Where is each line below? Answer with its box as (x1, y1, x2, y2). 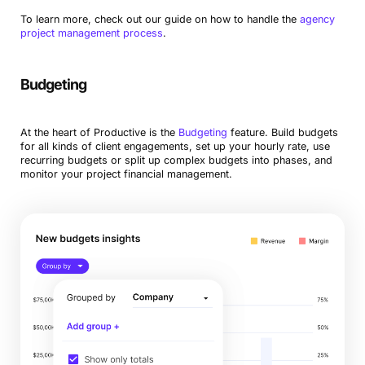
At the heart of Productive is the (20, 125, 178, 139)
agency (299, 12, 335, 25)
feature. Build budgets (226, 125, 338, 139)
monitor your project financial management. (20, 167, 232, 180)
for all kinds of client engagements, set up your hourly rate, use (20, 139, 330, 152)
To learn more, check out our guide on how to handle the (20, 12, 300, 25)
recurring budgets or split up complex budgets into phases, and (20, 153, 332, 166)
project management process (20, 26, 163, 39)
